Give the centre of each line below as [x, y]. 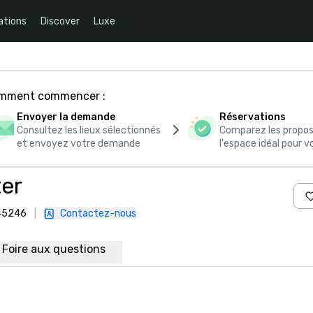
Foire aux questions [55, 249]
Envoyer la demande [66, 117]
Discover [60, 21]
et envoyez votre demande [79, 144]
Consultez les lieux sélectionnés [89, 130]
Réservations [253, 117]
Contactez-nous [98, 213]
